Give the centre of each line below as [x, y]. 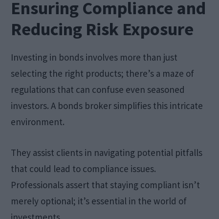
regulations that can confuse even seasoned [98, 89]
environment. [38, 121]
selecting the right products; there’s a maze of [103, 73]
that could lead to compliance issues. [84, 168]
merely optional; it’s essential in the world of [99, 201]
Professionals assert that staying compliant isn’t [106, 185]
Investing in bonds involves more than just [94, 57]
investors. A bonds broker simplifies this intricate [107, 105]
